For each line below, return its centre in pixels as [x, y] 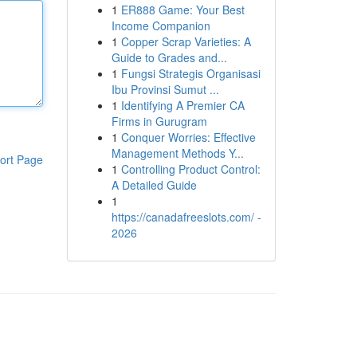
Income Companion [161, 25]
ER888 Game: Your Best [182, 10]
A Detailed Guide [154, 185]
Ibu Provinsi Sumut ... [165, 89]
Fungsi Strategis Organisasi [190, 73]
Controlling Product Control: [190, 169]
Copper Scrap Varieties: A [186, 41]
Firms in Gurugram [159, 121]
